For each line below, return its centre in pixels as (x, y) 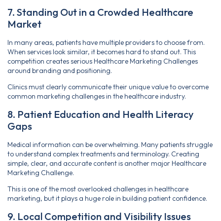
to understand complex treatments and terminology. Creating (103, 154)
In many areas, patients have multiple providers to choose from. (106, 43)
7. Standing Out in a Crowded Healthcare (100, 12)
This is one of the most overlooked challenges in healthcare (98, 189)
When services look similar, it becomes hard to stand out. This (102, 52)
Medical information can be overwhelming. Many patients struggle (110, 144)
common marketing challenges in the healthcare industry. (97, 96)
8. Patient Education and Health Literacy (100, 114)
